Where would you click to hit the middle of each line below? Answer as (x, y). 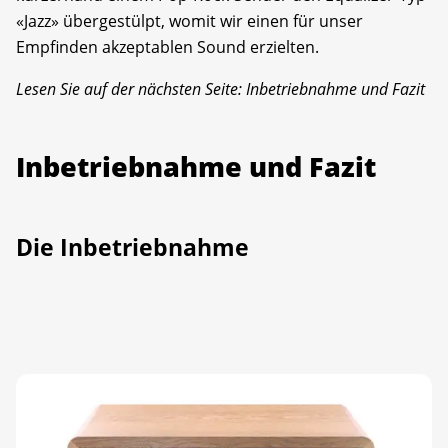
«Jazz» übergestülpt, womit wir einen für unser (189, 20)
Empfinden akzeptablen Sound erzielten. (167, 46)
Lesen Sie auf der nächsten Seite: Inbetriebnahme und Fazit (220, 88)
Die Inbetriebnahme (132, 246)
